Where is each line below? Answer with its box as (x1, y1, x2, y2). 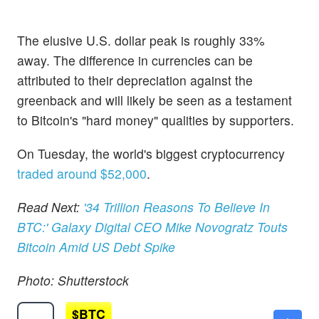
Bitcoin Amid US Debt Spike (17, 237, 175, 256)
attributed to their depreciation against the (17, 70, 253, 89)
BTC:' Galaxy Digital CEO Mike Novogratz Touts (17, 217, 288, 236)
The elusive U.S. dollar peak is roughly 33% (17, 31, 265, 49)
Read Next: (17, 197, 83, 216)
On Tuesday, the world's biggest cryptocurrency (17, 144, 285, 162)
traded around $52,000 (17, 164, 147, 182)
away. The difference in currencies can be (17, 51, 253, 69)
